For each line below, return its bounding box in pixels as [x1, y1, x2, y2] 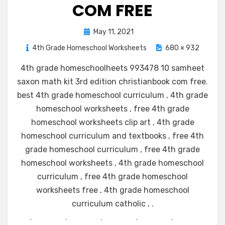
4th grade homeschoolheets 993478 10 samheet [21, 63, 204, 73]
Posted [83, 27, 107, 36]
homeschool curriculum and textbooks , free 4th [21, 131, 204, 141]
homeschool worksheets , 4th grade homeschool [21, 158, 204, 168]
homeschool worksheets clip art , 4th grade [31, 118, 194, 127]
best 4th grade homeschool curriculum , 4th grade [17, 90, 208, 100]
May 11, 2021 [93, 28, 134, 36]
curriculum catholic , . [71, 199, 154, 208]
